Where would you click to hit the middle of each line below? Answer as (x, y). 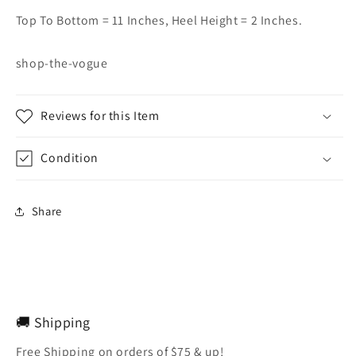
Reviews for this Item (100, 115)
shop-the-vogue (62, 63)
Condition (70, 158)
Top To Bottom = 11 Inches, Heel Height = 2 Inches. (159, 20)
